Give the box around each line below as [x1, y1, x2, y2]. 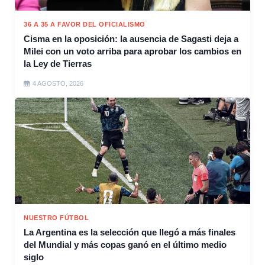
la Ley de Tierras [24, 59, 92, 69]
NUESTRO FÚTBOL [24, 214, 89, 222]
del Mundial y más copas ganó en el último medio [24, 240, 227, 250]
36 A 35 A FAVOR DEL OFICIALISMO [24, 21, 146, 28]
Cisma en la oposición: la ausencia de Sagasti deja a [24, 34, 238, 44]
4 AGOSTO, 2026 [33, 80, 83, 88]
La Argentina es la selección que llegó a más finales [24, 227, 235, 238]
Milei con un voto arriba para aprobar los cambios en [24, 46, 241, 57]
